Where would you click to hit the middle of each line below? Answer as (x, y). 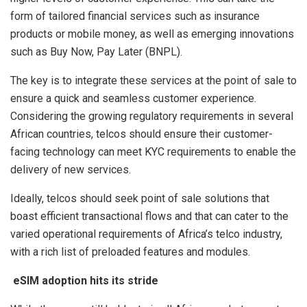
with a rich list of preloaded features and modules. (130, 252)
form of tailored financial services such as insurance (135, 16)
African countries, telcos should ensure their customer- (142, 134)
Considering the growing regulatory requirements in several (152, 116)
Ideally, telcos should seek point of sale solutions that (140, 198)
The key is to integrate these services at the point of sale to (153, 81)
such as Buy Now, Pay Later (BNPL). (98, 52)
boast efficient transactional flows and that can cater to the (149, 216)
